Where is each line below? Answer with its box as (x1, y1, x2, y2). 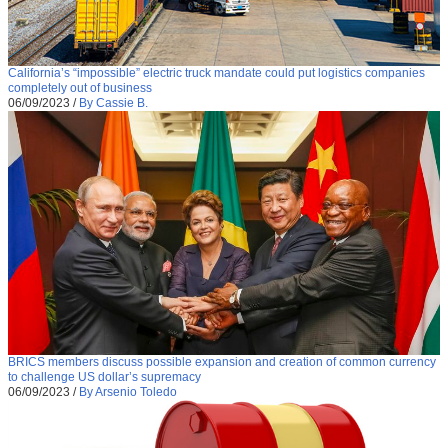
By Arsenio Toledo (79, 384, 177, 399)
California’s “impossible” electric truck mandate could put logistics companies (8, 66, 425, 81)
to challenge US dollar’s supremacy (8, 369, 201, 384)
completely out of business (8, 81, 152, 96)
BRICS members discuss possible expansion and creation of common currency (8, 354, 436, 369)
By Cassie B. (79, 96, 148, 111)
